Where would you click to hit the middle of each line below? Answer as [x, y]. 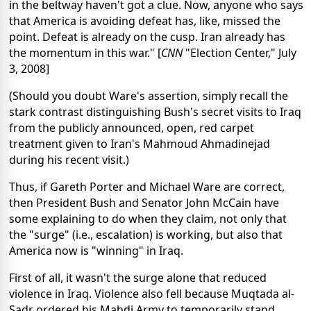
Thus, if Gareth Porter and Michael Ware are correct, [147, 187]
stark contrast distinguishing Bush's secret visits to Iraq [155, 112]
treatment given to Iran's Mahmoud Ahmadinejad [140, 144]
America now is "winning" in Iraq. [96, 251]
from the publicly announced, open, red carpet [132, 128]
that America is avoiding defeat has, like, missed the [145, 21]
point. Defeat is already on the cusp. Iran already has [147, 37]
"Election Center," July [239, 53]
